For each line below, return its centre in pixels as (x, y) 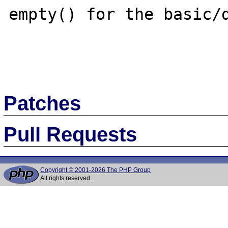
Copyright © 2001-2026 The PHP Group (96, 170)
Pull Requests (70, 134)
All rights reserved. (66, 178)
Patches (42, 103)
